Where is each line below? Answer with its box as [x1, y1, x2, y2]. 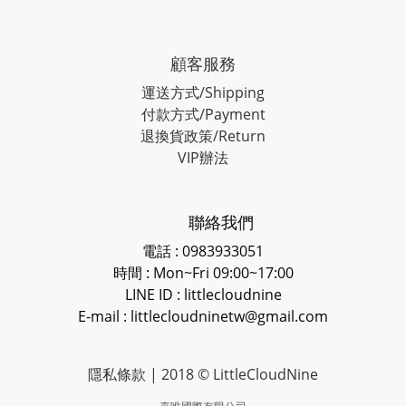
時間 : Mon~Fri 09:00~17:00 [112, 263, 294, 284]
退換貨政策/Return [140, 126, 266, 147]
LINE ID [124, 285, 177, 305]
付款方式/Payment [140, 104, 266, 125]
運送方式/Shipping [141, 82, 265, 103]
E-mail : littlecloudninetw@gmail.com [78, 306, 328, 327]
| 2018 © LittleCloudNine [150, 364, 318, 385]
